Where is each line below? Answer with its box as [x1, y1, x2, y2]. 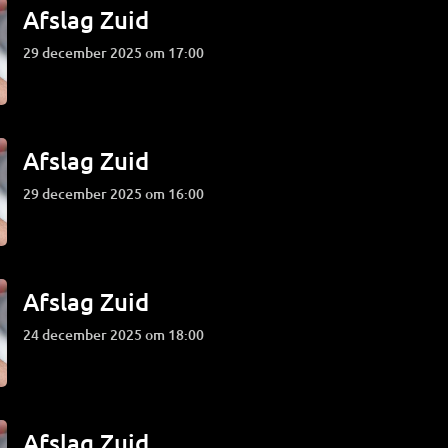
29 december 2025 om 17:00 [31, 43, 205, 62]
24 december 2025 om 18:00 [31, 325, 205, 344]
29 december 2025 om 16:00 [31, 184, 205, 203]
